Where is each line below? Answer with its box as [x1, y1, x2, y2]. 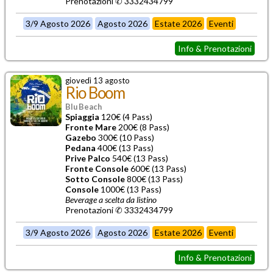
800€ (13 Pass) [125, 173, 183, 184]
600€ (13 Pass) [129, 163, 186, 174]
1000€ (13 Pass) [99, 183, 161, 194]
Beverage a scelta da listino [65, 194, 157, 205]
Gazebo [65, 132, 96, 143]
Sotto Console [65, 173, 125, 184]
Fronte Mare [65, 121, 116, 132]
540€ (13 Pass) [110, 152, 168, 163]
